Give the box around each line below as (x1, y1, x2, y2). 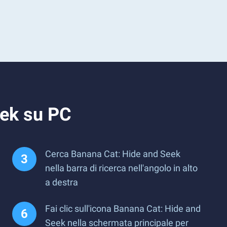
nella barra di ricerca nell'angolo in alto (45, 163, 198, 173)
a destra (45, 177, 78, 187)
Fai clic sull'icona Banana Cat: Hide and (45, 203, 201, 214)
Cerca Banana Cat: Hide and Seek (45, 148, 180, 159)
